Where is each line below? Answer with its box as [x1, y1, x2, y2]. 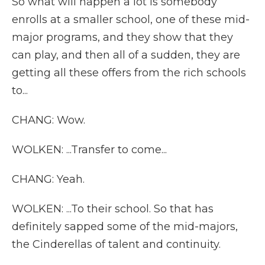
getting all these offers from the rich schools [12, 66, 246, 79]
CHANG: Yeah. [12, 173, 85, 186]
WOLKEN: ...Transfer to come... [12, 143, 167, 156]
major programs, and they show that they [12, 31, 233, 44]
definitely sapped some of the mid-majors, [12, 220, 238, 233]
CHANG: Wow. [12, 114, 85, 127]
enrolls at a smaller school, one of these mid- [12, 13, 250, 26]
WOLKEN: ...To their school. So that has [12, 202, 214, 215]
